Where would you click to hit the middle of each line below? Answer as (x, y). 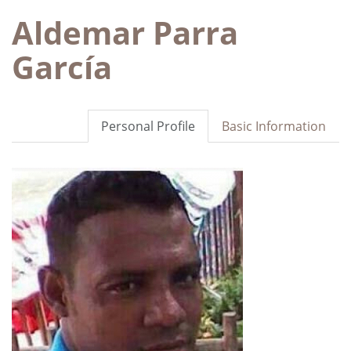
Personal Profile (148, 126)
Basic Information (274, 126)
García (62, 67)
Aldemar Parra (125, 32)
